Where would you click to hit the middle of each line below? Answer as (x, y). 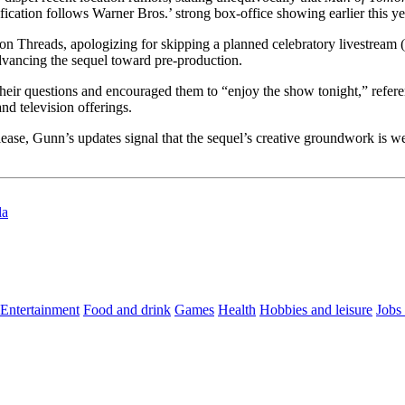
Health (237, 310)
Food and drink (127, 310)
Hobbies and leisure (316, 310)
